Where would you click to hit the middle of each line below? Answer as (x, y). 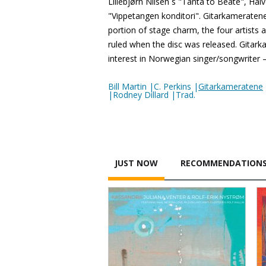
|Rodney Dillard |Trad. (152, 95)
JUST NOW (136, 163)
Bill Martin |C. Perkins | (153, 86)
